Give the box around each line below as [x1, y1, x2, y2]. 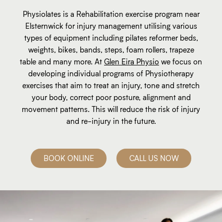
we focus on [159, 57, 202, 66]
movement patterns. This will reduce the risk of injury [22, 105, 200, 114]
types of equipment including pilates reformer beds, [24, 33, 198, 43]
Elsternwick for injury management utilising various [25, 21, 197, 31]
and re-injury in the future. [66, 116, 156, 126]
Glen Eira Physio [104, 57, 159, 66]
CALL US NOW [129, 153, 179, 164]
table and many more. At [20, 57, 104, 66]
